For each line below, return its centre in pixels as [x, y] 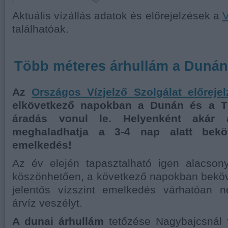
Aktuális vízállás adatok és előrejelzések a [117, 16]
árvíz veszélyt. [47, 203]
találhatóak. [40, 29]
